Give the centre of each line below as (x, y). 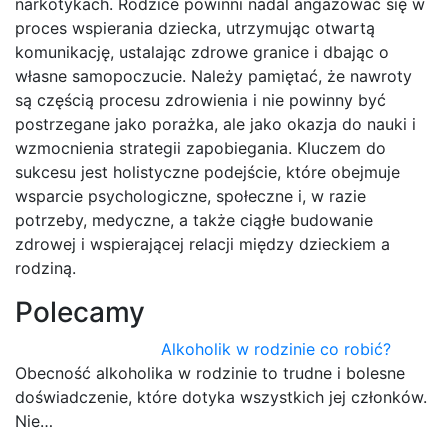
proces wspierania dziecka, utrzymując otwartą (195, 27)
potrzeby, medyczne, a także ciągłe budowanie (194, 219)
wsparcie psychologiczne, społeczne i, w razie (190, 195)
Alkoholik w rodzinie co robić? (276, 348)
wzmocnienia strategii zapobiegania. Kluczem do (200, 147)
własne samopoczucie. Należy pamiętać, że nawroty (213, 75)
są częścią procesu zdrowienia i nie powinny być (200, 99)
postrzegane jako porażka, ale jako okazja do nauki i (215, 123)
